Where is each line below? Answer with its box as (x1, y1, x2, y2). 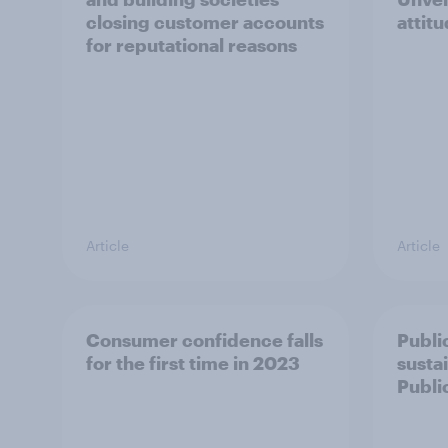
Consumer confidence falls (86, 329, 323, 351)
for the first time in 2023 (86, 352, 300, 374)
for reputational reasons (86, 34, 297, 56)
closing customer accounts (86, 11, 324, 33)
